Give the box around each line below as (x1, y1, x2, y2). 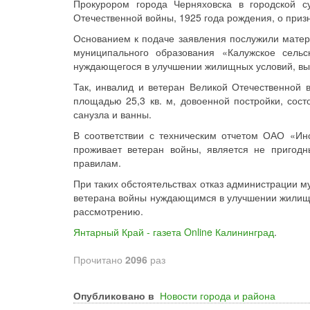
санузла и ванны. (73, 107, 152, 121)
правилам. (73, 156, 121, 170)
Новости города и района (160, 289, 275, 302)
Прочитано (73, 253, 125, 266)
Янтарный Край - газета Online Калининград (73, 225, 274, 239)
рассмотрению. (73, 204, 143, 218)
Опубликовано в (73, 289, 154, 302)
